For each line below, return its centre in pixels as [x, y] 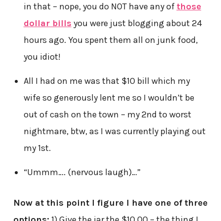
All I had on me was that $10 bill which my [107, 81]
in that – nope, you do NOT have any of [100, 7]
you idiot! [42, 57]
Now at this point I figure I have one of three [110, 203]
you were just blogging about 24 [137, 23]
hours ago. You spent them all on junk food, [110, 40]
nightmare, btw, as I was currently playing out [114, 131]
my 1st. [37, 148]
